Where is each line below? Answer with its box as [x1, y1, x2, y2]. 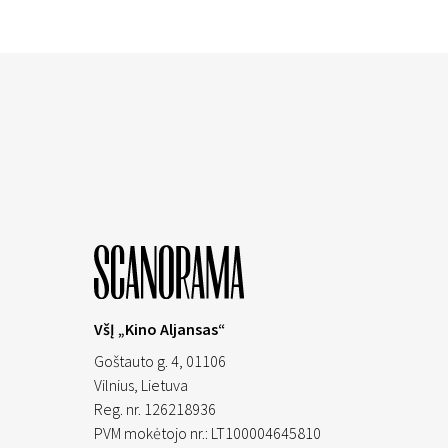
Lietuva [141, 375, 188, 395]
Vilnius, [94, 375, 138, 395]
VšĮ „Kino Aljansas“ [94, 319, 225, 339]
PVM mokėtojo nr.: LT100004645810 [94, 423, 321, 443]
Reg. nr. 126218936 [94, 399, 216, 419]
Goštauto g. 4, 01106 [94, 351, 226, 371]
